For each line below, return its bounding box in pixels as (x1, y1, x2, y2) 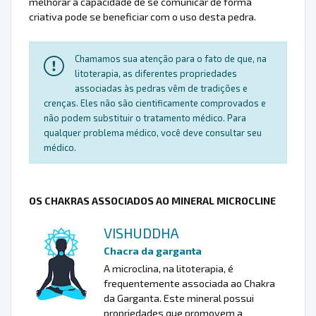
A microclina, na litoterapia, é (104, 262, 233, 275)
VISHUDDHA (104, 224, 179, 242)
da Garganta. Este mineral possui (104, 292, 254, 305)
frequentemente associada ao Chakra (104, 277, 275, 290)
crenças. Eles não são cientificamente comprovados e (44, 97, 266, 109)
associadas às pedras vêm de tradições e (75, 83, 248, 95)
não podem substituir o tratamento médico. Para (44, 112, 246, 124)
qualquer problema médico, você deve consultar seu (44, 127, 262, 139)
